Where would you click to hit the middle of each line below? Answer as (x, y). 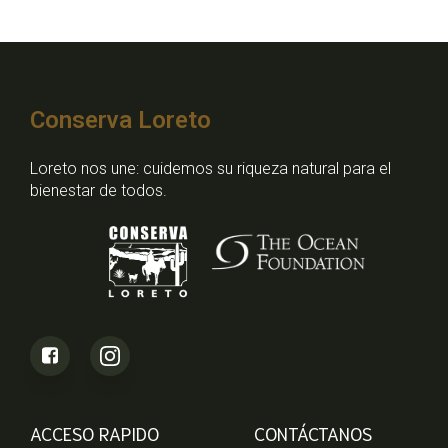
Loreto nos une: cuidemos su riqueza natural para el (210, 168)
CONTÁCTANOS (313, 433)
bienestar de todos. (98, 190)
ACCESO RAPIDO (95, 433)
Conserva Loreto (120, 120)
